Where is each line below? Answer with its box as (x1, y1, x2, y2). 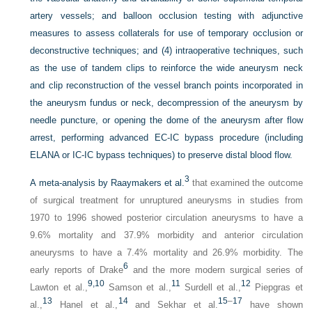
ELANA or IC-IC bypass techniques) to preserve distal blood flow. (30, 150, 293, 160)
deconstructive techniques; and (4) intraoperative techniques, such (30, 45, 303, 56)
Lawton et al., (30, 282, 88, 292)
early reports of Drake (30, 265, 124, 275)
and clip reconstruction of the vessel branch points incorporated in (30, 80, 303, 91)
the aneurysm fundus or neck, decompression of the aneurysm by (30, 97, 303, 108)
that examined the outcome (189, 178, 303, 188)
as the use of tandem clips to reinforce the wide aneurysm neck (30, 63, 303, 73)
